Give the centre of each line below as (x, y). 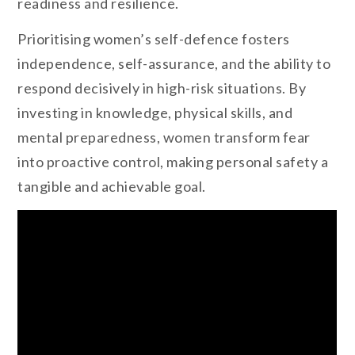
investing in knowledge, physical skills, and (155, 113)
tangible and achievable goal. (112, 187)
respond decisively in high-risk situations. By (162, 88)
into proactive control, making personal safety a (173, 162)
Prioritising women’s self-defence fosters (154, 39)
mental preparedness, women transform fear (164, 137)
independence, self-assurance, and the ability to (174, 64)
